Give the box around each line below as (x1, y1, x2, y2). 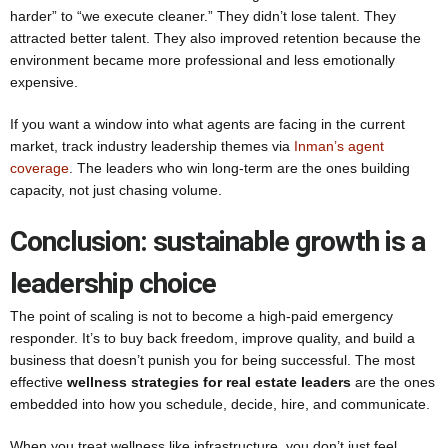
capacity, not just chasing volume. (10, 182, 222, 198)
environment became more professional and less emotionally (10, 52, 395, 68)
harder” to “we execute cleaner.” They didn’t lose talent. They (10, 8, 396, 24)
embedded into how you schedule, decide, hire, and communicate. (10, 396, 430, 412)
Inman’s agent (294, 138, 384, 154)
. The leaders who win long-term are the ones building (69, 160, 410, 176)
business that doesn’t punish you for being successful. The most (10, 352, 415, 368)
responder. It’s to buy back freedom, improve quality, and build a (10, 330, 415, 346)
